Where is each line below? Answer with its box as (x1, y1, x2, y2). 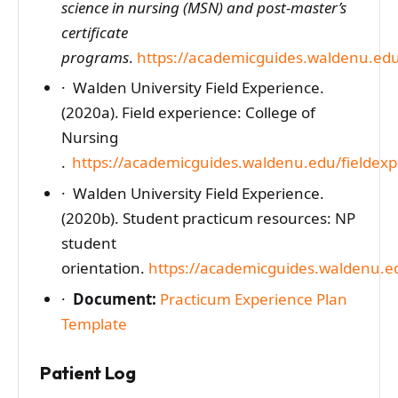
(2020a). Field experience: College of (60, 102, 315, 123)
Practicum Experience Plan (159, 288, 347, 309)
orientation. (60, 258, 148, 279)
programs (60, 46, 129, 68)
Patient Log (40, 361, 136, 384)
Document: (72, 288, 156, 309)
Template (60, 313, 127, 334)
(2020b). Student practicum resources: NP (60, 208, 355, 229)
